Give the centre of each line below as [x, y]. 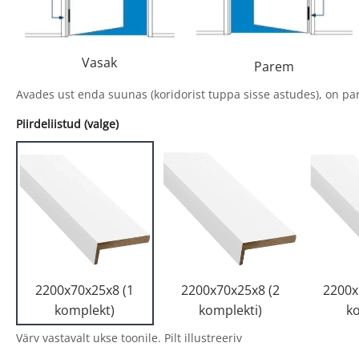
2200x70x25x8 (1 [85, 290]
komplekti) [230, 310]
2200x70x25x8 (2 [230, 290]
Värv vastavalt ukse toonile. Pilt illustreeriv [129, 337]
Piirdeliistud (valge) [67, 124]
